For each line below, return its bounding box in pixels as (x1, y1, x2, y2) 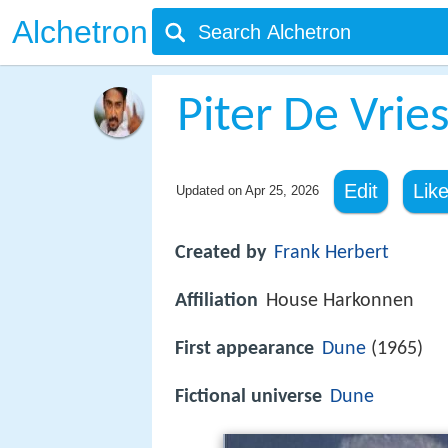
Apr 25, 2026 (244, 183, 319, 198)
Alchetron (12, 14, 148, 50)
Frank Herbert (274, 243, 389, 263)
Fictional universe (175, 387, 322, 408)
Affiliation (175, 291, 258, 312)
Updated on (175, 183, 245, 198)
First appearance (175, 339, 314, 360)
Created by (175, 243, 266, 263)
